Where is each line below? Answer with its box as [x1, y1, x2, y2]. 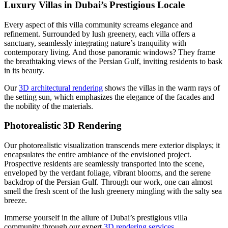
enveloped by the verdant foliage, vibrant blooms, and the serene [4, 168, 211, 178]
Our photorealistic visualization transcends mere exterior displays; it [4, 141, 220, 150]
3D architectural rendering [19, 83, 103, 92]
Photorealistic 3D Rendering [4, 120, 122, 131]
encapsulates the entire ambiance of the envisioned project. [4, 150, 191, 159]
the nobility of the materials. [4, 101, 93, 110]
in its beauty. [4, 66, 44, 75]
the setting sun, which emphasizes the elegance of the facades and [4, 92, 214, 101]
